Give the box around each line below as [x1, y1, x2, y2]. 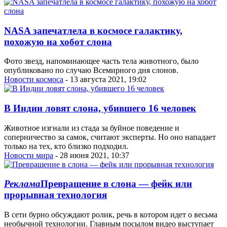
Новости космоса [4, 75, 63, 84]
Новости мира [4, 150, 53, 160]
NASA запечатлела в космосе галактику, [4, 25, 182, 36]
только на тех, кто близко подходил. [4, 141, 128, 150]
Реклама [4, 178, 41, 190]
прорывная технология [4, 190, 107, 201]
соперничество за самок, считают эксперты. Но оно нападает [4, 132, 216, 141]
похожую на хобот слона [4, 36, 112, 47]
